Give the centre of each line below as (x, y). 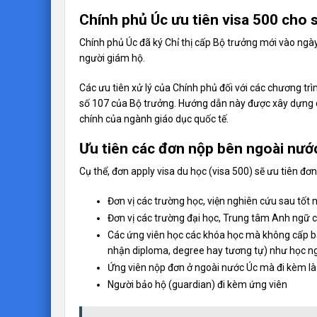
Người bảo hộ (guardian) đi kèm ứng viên (197, 284)
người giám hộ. (112, 58)
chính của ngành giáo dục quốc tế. (154, 119)
